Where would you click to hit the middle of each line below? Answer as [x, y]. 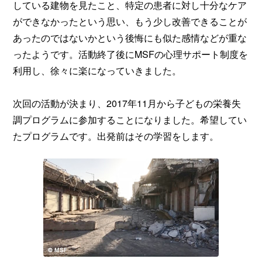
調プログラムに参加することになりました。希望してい [130, 119]
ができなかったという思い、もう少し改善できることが [130, 21]
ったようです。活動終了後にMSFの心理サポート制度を [130, 54]
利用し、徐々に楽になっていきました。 [97, 70]
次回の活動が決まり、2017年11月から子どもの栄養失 [127, 103]
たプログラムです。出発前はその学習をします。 [116, 136]
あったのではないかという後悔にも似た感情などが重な [130, 37]
